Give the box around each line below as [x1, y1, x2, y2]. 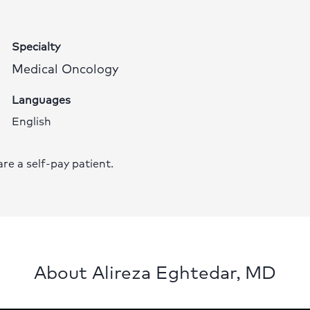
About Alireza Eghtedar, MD [34, 258, 276, 284]
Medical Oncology [12, 58, 119, 77]
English [12, 112, 52, 129]
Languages [12, 91, 71, 108]
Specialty [12, 37, 61, 55]
